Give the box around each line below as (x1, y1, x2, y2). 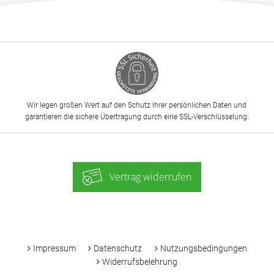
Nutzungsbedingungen (160, 243, 247, 254)
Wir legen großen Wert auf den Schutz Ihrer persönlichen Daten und (27, 101, 247, 110)
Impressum (32, 243, 76, 254)
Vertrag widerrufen (109, 170, 191, 184)
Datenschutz (94, 243, 142, 254)
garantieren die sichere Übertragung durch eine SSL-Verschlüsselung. (24, 113, 249, 122)
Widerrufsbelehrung (102, 257, 177, 267)
